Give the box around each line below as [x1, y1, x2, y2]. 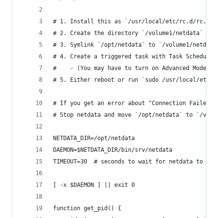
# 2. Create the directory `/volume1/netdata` [53, 30, 203, 36]
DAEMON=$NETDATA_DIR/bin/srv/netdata [53, 146, 172, 153]
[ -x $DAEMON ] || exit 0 [53, 182, 135, 188]
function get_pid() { [53, 205, 121, 212]
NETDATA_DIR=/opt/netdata [53, 135, 135, 142]
